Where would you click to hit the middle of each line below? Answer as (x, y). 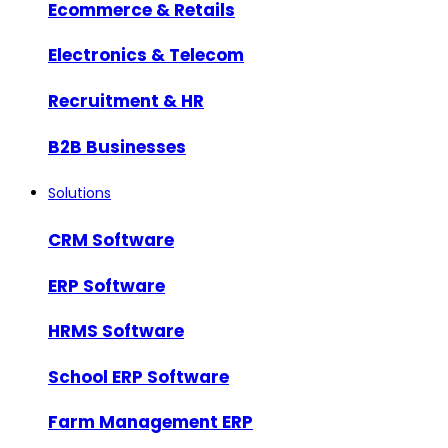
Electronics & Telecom (146, 55)
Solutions (79, 193)
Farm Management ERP (150, 422)
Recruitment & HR (126, 101)
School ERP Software (138, 376)
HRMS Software (116, 331)
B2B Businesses (117, 146)
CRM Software (111, 239)
